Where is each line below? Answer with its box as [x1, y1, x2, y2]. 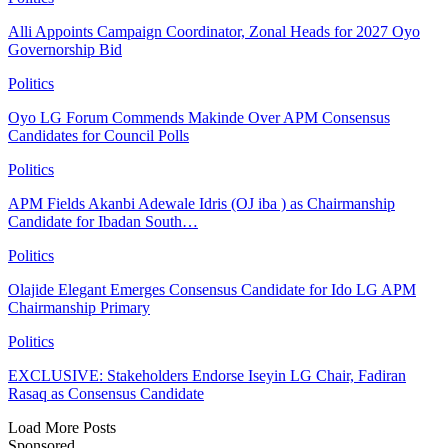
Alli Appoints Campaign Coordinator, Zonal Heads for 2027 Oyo [8, 22, 420, 40]
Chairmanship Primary [8, 298, 150, 316]
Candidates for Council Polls [8, 126, 189, 144]
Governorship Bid [8, 40, 122, 58]
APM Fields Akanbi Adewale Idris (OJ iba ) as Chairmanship [8, 194, 395, 212]
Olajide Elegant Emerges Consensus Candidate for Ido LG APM [8, 280, 416, 298]
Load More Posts [8, 418, 116, 436]
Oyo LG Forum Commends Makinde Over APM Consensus [8, 108, 390, 126]
